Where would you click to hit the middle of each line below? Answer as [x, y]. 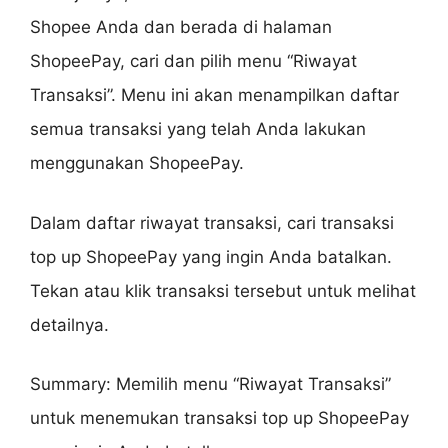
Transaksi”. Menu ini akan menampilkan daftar [214, 95]
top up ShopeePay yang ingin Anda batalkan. [211, 256]
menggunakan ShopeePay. [137, 163]
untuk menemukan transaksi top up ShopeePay [219, 418]
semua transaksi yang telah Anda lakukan [198, 129]
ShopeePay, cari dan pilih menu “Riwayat [193, 61]
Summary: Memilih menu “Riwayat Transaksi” [210, 384]
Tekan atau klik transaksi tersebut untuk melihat [223, 290]
